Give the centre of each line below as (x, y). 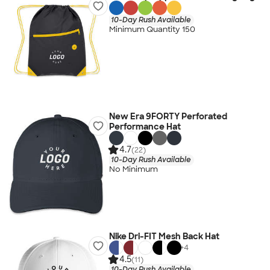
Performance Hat (145, 127)
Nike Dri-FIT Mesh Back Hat (164, 236)
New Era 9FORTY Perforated (168, 116)
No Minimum (133, 169)
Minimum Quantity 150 (152, 30)
